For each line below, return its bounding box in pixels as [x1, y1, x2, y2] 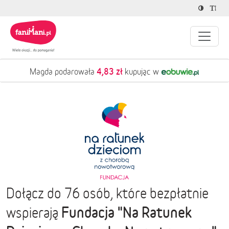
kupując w [123, 66, 161, 77]
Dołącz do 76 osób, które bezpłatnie [6, 186, 209, 201]
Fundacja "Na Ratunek [61, 204, 192, 220]
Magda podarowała [30, 66, 97, 77]
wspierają [6, 205, 61, 221]
